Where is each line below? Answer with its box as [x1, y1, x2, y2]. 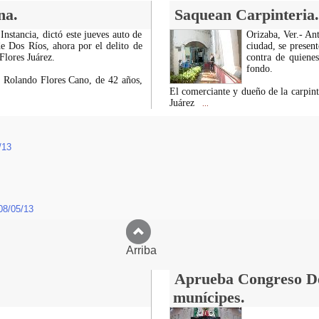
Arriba [125, 244, 194, 256]
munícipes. [172, 288, 245, 306]
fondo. [246, 63, 273, 74]
